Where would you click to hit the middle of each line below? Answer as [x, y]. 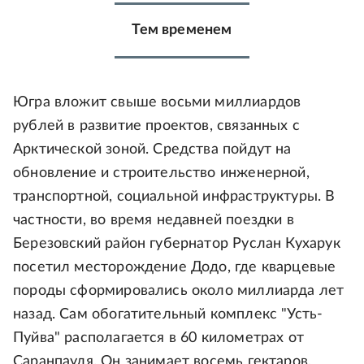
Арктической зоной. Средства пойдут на [152, 150]
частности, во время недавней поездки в [154, 221]
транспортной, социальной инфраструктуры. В [174, 197]
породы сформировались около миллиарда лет [179, 291]
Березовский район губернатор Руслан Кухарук [177, 244]
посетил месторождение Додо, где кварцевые [175, 268]
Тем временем [182, 30]
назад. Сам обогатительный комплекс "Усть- [168, 315]
